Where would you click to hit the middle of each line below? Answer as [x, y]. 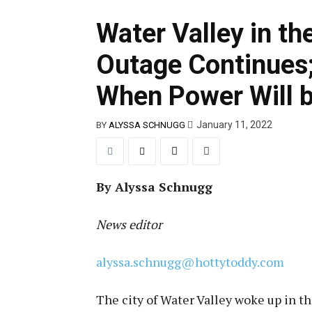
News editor [129, 224]
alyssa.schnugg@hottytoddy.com [190, 262]
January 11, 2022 [234, 125]
